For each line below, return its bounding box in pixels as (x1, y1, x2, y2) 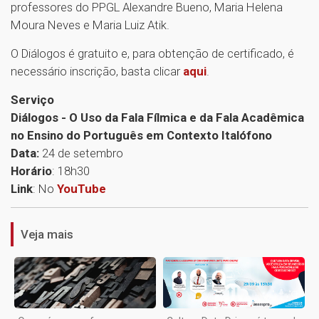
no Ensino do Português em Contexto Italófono (11, 128, 272, 142)
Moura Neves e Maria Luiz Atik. (11, 18, 169, 32)
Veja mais (21, 227, 73, 241)
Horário (11, 164, 52, 178)
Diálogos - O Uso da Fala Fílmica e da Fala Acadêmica (11, 110, 304, 125)
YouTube (57, 182, 106, 196)
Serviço (11, 93, 57, 107)
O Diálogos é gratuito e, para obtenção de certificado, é (11, 46, 294, 61)
